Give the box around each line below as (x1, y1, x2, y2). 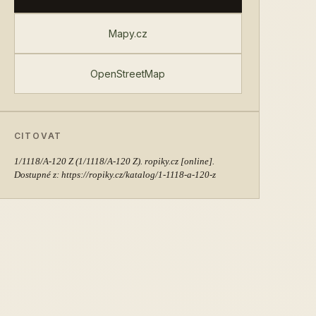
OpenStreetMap (90, 68, 166, 80)
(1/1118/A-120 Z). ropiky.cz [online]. (73, 156, 214, 166)
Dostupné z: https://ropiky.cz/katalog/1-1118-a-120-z (13, 169, 216, 180)
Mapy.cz (108, 28, 147, 39)
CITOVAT (13, 130, 63, 141)
